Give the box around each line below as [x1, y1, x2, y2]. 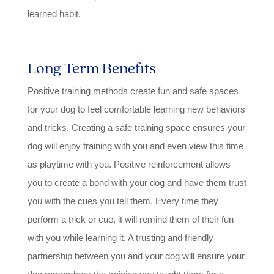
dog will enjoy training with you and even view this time [27, 140, 243, 151]
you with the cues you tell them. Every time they [27, 195, 218, 206]
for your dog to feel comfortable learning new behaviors [27, 103, 245, 114]
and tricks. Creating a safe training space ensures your [27, 122, 245, 133]
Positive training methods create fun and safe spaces [27, 85, 239, 96]
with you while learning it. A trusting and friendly [27, 232, 213, 243]
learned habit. [27, 8, 83, 19]
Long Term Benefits [27, 57, 156, 78]
